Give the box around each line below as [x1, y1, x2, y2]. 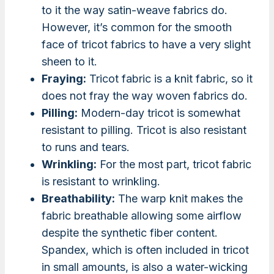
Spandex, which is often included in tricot [42, 243, 249, 257]
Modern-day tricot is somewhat [78, 106, 240, 120]
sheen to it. [42, 55, 97, 68]
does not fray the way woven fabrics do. [42, 89, 248, 103]
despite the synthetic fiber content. [42, 226, 218, 240]
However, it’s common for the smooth [42, 21, 232, 34]
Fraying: [42, 72, 86, 86]
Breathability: [42, 192, 115, 206]
